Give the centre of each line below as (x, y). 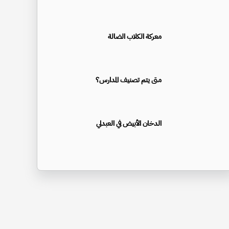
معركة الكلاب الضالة (135, 36)
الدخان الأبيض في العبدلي (129, 123)
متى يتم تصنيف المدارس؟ (129, 80)
